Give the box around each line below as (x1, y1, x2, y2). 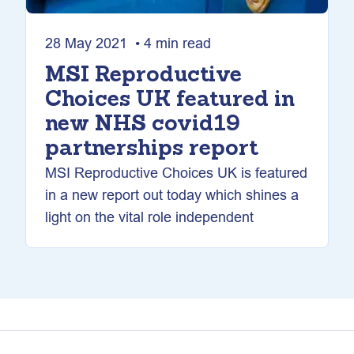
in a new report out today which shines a (45, 186, 299, 203)
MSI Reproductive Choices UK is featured (45, 164, 307, 181)
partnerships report (45, 138, 258, 160)
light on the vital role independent (45, 209, 254, 225)
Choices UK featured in (45, 89, 295, 111)
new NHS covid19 (45, 114, 240, 136)
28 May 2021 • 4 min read (45, 35, 211, 51)
